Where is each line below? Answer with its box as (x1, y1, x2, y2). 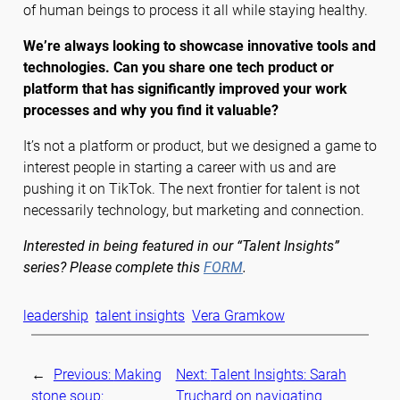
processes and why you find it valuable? (22, 102, 279, 120)
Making (113, 365, 162, 383)
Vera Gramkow (191, 306, 285, 324)
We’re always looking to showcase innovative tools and (22, 37, 376, 55)
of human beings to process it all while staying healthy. (22, 2, 368, 20)
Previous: (53, 365, 114, 383)
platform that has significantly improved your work (22, 80, 347, 98)
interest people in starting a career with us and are (22, 159, 336, 177)
